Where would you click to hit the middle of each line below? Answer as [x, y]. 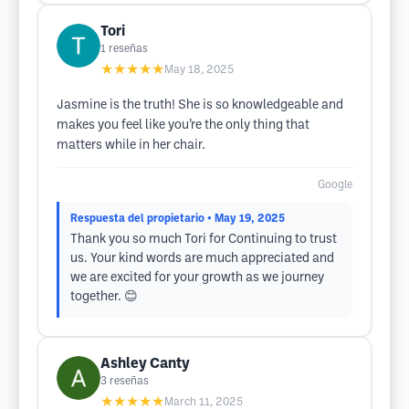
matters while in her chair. [131, 146]
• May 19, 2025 [246, 219]
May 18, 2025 [199, 70]
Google [335, 185]
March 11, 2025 [204, 402]
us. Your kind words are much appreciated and [202, 259]
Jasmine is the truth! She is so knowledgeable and [200, 105]
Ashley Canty [145, 364]
